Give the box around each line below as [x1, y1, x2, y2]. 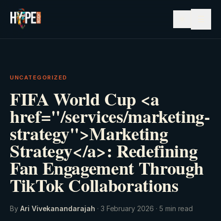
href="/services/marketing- [10, 103, 210, 129]
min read [163, 204, 193, 213]
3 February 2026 [100, 204, 154, 213]
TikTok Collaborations [10, 172, 179, 198]
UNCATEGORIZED [10, 74, 68, 81]
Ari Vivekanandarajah [20, 204, 95, 213]
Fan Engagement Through [10, 155, 204, 181]
